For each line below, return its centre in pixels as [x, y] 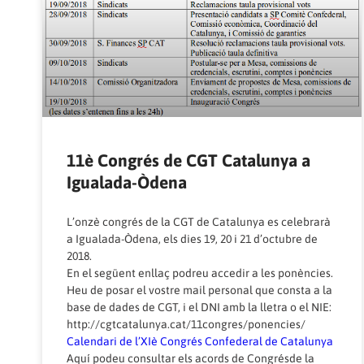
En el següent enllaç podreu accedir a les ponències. [200, 273]
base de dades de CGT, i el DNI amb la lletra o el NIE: [199, 308]
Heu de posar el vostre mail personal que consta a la [199, 290]
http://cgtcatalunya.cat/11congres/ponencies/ [186, 325]
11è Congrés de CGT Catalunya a [188, 160]
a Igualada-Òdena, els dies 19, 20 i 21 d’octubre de [192, 239]
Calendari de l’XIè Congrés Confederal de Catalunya [200, 342]
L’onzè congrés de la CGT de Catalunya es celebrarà [199, 222]
